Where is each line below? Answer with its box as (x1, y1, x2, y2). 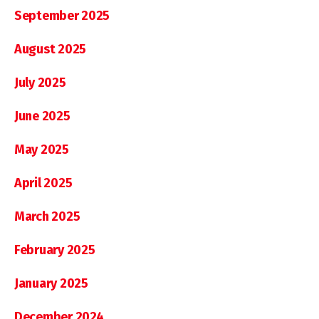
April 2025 (14, 174, 73, 191)
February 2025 (14, 241, 95, 258)
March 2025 (14, 208, 80, 224)
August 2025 (14, 41, 87, 57)
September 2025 (14, 7, 110, 23)
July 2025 (14, 74, 66, 90)
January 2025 (14, 275, 88, 291)
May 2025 (14, 141, 69, 157)
